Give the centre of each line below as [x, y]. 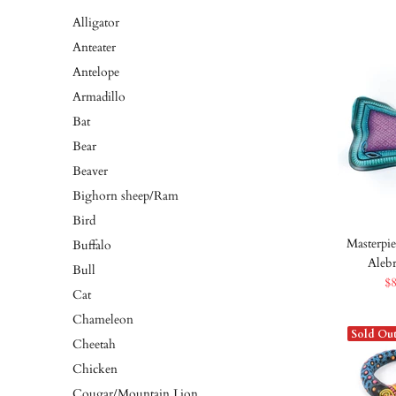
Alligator [96, 23]
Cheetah [94, 344]
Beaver [90, 171]
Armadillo [99, 97]
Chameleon [103, 320]
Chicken [95, 369]
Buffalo [92, 245]
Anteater [94, 47]
